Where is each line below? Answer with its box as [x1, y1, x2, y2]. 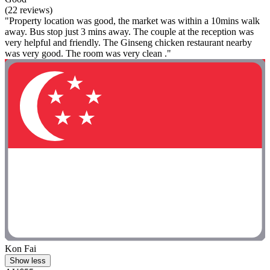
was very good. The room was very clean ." [5, 48, 171, 58]
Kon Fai [5, 243, 36, 254]
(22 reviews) [5, 4, 52, 15]
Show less [10, 256, 46, 266]
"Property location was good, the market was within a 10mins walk [5, 15, 260, 26]
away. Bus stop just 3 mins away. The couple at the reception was [5, 26, 254, 37]
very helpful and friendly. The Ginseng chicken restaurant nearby [5, 37, 252, 48]
